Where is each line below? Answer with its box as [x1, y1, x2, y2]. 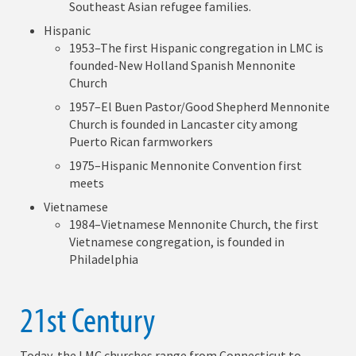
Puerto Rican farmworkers [69, 133, 214, 150]
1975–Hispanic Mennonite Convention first [69, 157, 303, 174]
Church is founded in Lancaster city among [69, 116, 299, 133]
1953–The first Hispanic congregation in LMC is [69, 40, 324, 56]
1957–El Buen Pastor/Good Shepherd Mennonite [69, 99, 331, 115]
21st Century [20, 296, 155, 342]
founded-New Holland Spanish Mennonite [69, 57, 296, 74]
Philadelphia [69, 251, 139, 268]
